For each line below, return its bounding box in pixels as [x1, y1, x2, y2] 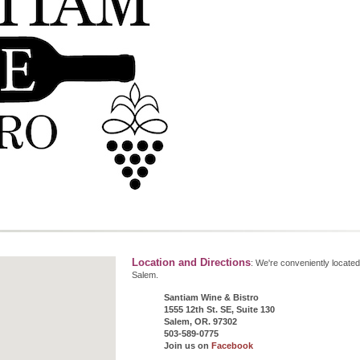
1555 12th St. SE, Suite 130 [164, 304, 275, 314]
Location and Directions [132, 256, 251, 268]
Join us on [164, 340, 211, 350]
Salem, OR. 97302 [164, 316, 237, 326]
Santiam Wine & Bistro [164, 292, 259, 302]
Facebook [211, 340, 253, 350]
